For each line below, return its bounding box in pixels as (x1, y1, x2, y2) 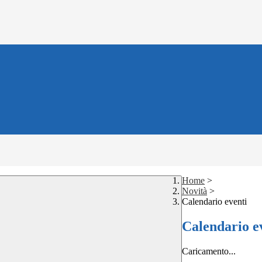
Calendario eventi (182, 196, 247, 207)
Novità (182, 186, 207, 196)
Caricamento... (182, 246, 236, 257)
